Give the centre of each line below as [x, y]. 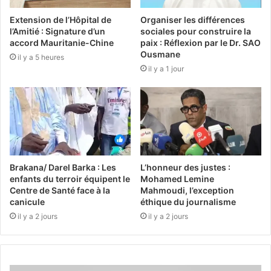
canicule [27, 202]
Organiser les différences [193, 20]
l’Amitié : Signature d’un [57, 31]
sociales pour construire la [196, 31]
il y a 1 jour [166, 69]
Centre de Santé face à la [60, 191]
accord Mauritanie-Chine [62, 43]
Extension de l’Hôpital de [60, 20]
